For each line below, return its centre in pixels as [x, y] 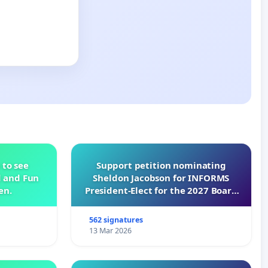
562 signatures [116, 220]
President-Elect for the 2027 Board [161, 190]
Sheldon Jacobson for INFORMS [161, 177]
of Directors [161, 202]
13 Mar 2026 [111, 230]
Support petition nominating [161, 165]
